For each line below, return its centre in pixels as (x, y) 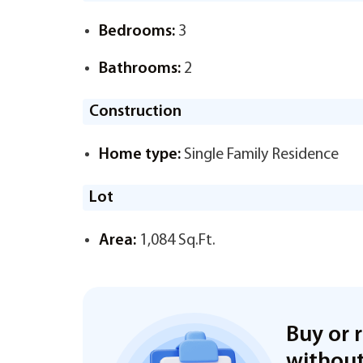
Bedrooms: (137, 32)
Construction (135, 112)
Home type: (140, 155)
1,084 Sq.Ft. (176, 241)
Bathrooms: (140, 69)
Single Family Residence (260, 155)
